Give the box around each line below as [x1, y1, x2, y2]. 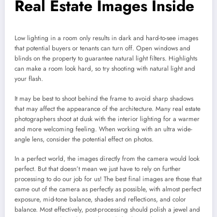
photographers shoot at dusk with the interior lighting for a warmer [15, 114, 200, 124]
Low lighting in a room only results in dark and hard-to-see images [15, 33, 198, 43]
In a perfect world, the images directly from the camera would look [15, 154, 200, 163]
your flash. [15, 74, 43, 84]
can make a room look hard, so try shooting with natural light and [15, 64, 195, 74]
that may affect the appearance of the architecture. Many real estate [15, 104, 201, 113]
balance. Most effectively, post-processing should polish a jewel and [15, 204, 200, 214]
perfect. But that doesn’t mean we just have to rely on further [15, 164, 181, 173]
